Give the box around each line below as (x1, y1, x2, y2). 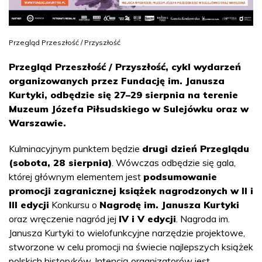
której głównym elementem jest (9, 171, 143, 183)
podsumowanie (143, 171, 217, 183)
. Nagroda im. (176, 213, 230, 225)
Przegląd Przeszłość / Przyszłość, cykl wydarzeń (9, 61, 241, 73)
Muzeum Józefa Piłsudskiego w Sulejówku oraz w (9, 103, 249, 115)
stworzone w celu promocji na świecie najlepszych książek (9, 241, 253, 253)
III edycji (9, 199, 49, 211)
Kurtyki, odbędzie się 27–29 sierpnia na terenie (9, 89, 238, 101)
